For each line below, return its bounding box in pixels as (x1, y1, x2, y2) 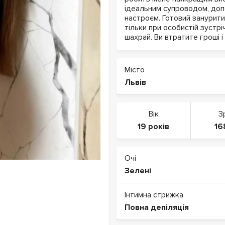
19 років (138, 122, 169, 132)
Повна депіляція (125, 202, 189, 212)
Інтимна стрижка (125, 190, 183, 200)
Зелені (125, 166, 151, 176)
